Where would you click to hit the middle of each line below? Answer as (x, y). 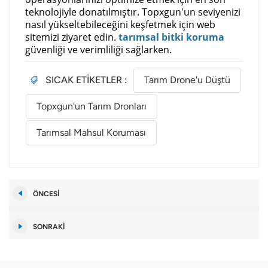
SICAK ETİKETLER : (86, 80)
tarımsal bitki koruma (172, 37)
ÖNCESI (46, 194)
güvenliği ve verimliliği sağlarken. (99, 49)
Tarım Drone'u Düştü (187, 80)
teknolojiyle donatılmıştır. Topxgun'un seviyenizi (133, 12)
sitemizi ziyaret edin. (72, 37)
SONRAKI (49, 227)
